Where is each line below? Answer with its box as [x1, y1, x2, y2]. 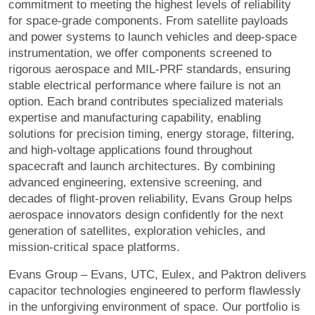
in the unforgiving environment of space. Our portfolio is [8, 300, 300, 314]
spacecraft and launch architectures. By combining [8, 159, 275, 173]
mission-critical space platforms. [8, 240, 180, 254]
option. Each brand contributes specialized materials [8, 94, 283, 108]
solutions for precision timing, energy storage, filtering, [8, 127, 295, 141]
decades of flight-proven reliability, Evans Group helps [8, 191, 292, 205]
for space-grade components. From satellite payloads [8, 13, 288, 27]
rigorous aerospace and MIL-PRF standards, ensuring [8, 62, 290, 76]
